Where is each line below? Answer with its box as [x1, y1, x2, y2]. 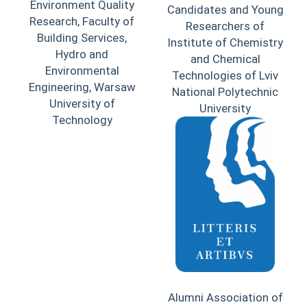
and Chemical [190, 51, 260, 66]
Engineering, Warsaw [28, 80, 136, 95]
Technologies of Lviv [172, 68, 278, 82]
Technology [51, 113, 112, 127]
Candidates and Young [167, 2, 284, 16]
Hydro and [56, 47, 108, 62]
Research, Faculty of [29, 14, 134, 29]
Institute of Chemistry [167, 35, 283, 49]
